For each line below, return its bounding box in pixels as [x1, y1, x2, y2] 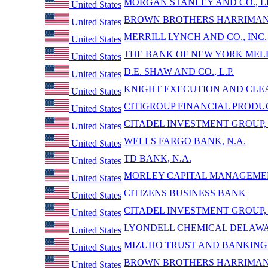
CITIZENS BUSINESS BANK [124, 187, 246, 198]
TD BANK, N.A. [124, 153, 191, 163]
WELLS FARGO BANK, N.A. [124, 135, 246, 146]
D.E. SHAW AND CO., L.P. [124, 66, 234, 77]
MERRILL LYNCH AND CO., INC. [124, 31, 267, 42]
